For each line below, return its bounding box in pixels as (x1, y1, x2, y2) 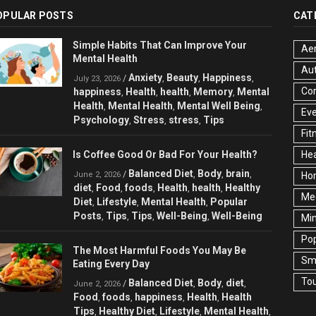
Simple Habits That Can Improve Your (73, 39, 247, 51)
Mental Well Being (177, 100, 260, 112)
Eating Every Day (73, 258, 150, 270)
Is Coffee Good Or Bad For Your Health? (73, 149, 257, 161)
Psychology (73, 114, 129, 126)
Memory (193, 86, 233, 98)
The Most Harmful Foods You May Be (73, 245, 246, 257)
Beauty (166, 72, 198, 84)
